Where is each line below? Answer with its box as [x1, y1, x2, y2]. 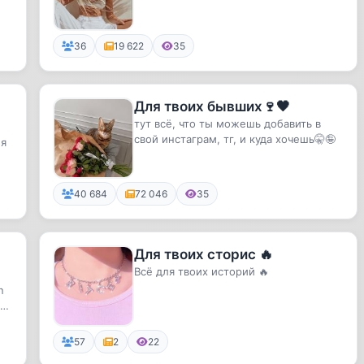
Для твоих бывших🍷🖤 [133, 98, 290, 115]
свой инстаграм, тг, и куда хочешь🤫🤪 [133, 132, 336, 145]
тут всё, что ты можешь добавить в [133, 117, 321, 130]
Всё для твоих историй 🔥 [133, 265, 269, 278]
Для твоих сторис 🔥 [133, 246, 273, 262]
